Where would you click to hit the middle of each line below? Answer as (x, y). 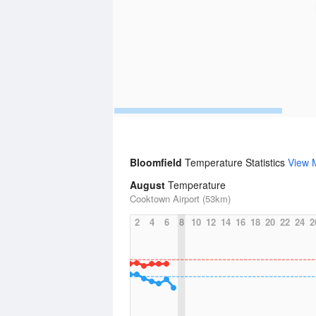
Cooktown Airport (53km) (180, 199)
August (147, 185)
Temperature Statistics (236, 162)
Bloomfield (157, 162)
